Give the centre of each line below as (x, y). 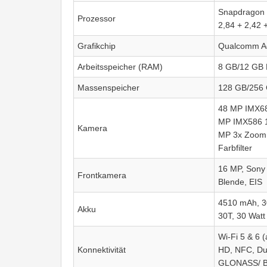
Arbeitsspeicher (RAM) (120, 67)
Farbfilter (235, 148)
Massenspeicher (108, 88)
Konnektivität (102, 250)
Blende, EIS (240, 182)
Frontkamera (102, 176)
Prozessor (97, 19)
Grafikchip (97, 46)
